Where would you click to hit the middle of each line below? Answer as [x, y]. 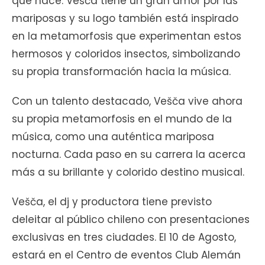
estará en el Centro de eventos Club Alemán [126, 255]
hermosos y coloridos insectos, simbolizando [126, 54]
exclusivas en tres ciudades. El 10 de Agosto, [124, 237]
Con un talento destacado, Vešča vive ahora [127, 101]
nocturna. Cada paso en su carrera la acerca [129, 155]
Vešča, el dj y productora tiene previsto [112, 202]
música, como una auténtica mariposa [113, 137]
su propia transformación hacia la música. [121, 72]
